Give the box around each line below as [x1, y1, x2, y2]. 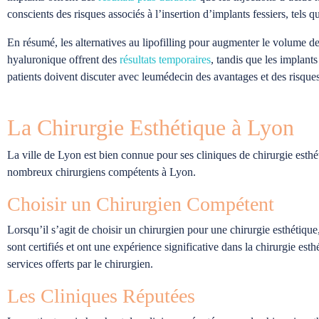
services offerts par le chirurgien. [7, 257, 153, 270]
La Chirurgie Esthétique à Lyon [7, 114, 294, 140]
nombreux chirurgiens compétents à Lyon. [7, 165, 196, 178]
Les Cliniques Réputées [7, 284, 195, 307]
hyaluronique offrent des [7, 53, 120, 66]
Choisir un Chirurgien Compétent [7, 192, 274, 215]
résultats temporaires [120, 53, 211, 66]
